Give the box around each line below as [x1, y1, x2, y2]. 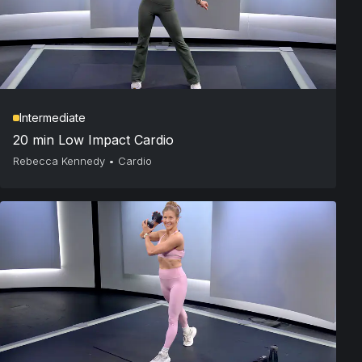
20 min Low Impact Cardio [13, 132, 174, 149]
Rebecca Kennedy [13, 154, 105, 168]
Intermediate [19, 111, 86, 125]
